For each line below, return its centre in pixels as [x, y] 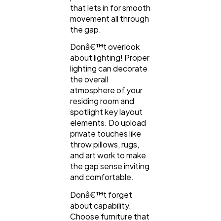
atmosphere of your [106, 90]
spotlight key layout [106, 112]
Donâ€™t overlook [105, 47]
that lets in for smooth [110, 8]
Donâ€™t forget [101, 194]
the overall [89, 79]
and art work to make [108, 155]
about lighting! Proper [110, 58]
